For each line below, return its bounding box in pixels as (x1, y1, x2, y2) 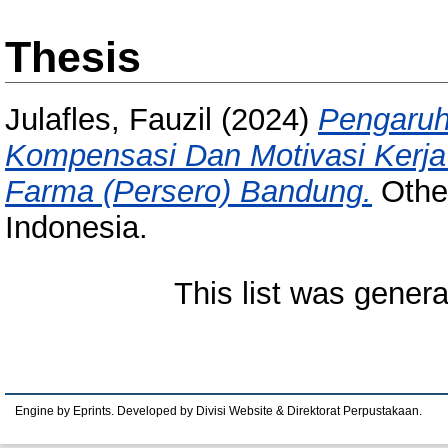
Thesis (5, 33, 141, 81)
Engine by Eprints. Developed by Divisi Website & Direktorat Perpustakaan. (15, 405, 422, 417)
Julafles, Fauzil (5, 102, 212, 138)
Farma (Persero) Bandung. (5, 174, 372, 210)
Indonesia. (5, 210, 148, 246)
